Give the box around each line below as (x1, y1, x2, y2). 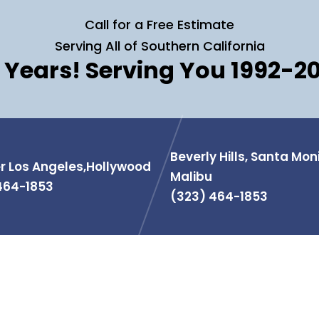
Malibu (169, 168, 212, 185)
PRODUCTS (170, 288, 243, 305)
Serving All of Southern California (54, 37, 265, 55)
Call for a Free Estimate (85, 16, 234, 33)
